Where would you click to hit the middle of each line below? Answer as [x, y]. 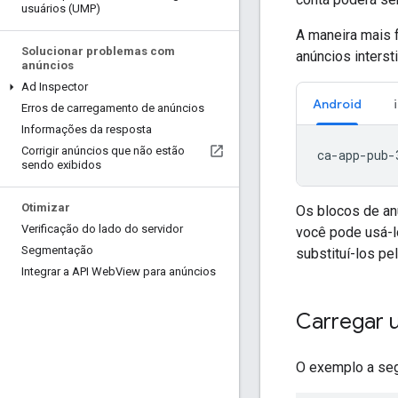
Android [337, 103]
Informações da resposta [87, 129]
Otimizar [46, 207]
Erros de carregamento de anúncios [113, 108]
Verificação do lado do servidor [102, 229]
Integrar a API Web [68, 271]
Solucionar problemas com [98, 51]
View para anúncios [166, 271]
